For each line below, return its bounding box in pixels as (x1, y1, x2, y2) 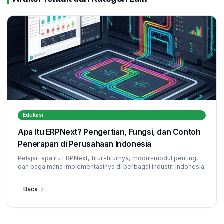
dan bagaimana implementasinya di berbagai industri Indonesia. (18, 162, 206, 170)
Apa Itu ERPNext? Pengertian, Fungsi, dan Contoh (18, 127, 201, 137)
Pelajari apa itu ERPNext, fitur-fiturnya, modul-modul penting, (18, 154, 198, 162)
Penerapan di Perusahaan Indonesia (18, 139, 152, 149)
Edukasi (22, 111, 43, 118)
